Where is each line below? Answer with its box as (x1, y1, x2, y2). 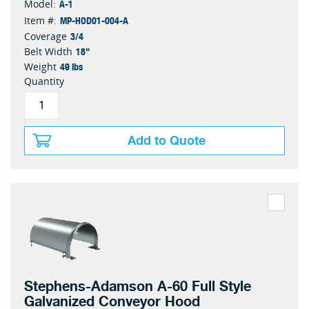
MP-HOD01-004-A (60, 12, 128, 28)
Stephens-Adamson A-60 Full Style (24, 275, 251, 298)
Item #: (24, 14, 57, 27)
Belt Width (24, 45, 72, 58)
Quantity (24, 74, 64, 88)
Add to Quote (128, 130, 206, 151)
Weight (24, 60, 57, 73)
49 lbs (60, 59, 83, 74)
